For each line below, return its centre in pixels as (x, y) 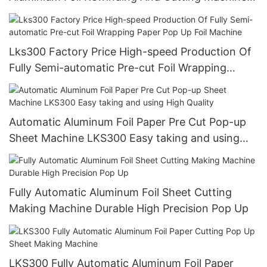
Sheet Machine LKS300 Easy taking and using (124, 138)
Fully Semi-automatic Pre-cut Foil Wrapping (118, 67)
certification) (42, 29)
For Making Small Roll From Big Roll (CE (109, 13)
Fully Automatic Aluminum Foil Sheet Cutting (120, 193)
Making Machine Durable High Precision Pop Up (129, 209)
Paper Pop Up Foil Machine (77, 83)
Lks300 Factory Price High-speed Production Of (130, 51)
